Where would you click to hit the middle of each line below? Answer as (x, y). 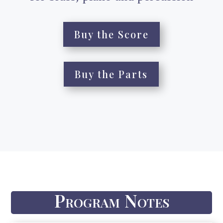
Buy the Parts (111, 74)
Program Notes (111, 200)
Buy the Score (111, 34)
